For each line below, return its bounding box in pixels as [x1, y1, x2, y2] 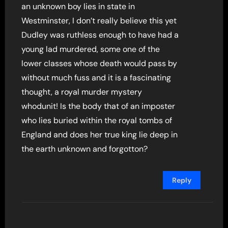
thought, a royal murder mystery [21, 86, 142, 97]
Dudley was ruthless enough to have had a [21, 29, 179, 40]
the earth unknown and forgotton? [21, 143, 148, 154]
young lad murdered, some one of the [21, 43, 160, 54]
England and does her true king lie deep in [21, 129, 178, 140]
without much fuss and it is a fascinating [21, 72, 172, 83]
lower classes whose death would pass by [21, 58, 178, 69]
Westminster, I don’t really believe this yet [21, 15, 177, 26]
